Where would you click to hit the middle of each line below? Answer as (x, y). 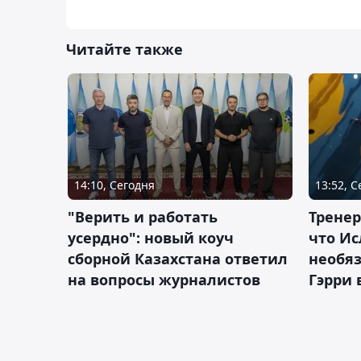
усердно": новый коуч (151, 238)
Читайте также (124, 50)
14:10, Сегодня (114, 185)
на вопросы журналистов (164, 280)
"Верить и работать (143, 217)
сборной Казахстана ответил (178, 259)
